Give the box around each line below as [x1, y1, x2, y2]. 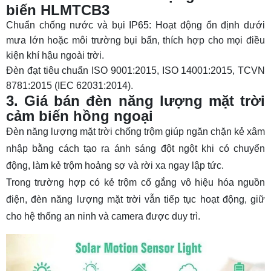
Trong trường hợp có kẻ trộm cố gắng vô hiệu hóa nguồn [6, 177, 265, 188]
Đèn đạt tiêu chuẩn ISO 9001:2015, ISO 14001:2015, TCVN [6, 65, 265, 76]
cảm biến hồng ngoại [6, 108, 153, 125]
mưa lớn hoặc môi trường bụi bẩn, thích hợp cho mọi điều [6, 35, 265, 46]
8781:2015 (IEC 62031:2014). [6, 80, 133, 91]
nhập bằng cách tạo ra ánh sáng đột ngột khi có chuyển [6, 143, 265, 154]
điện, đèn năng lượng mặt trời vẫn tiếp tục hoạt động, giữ [6, 194, 265, 205]
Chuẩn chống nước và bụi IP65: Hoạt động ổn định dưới [6, 20, 265, 31]
